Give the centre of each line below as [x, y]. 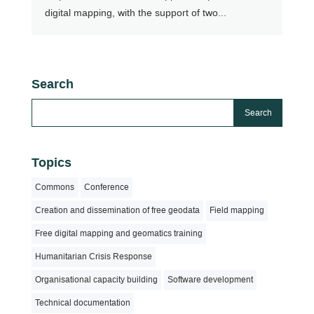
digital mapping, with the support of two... [135, 13]
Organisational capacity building [96, 280]
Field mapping [237, 211]
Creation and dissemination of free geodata [117, 211]
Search [52, 84]
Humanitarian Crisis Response [93, 257]
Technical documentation [82, 303]
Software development [210, 280]
